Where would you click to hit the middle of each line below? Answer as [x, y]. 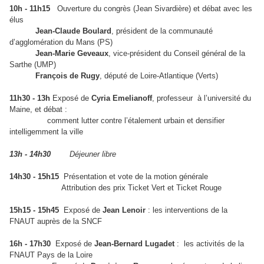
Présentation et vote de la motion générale [133, 177]
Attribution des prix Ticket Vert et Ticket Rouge [115, 188]
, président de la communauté [162, 31]
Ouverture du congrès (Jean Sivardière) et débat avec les [151, 9]
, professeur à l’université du [202, 98]
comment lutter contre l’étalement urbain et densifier [117, 121]
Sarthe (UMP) [33, 65]
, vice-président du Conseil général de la [177, 54]
